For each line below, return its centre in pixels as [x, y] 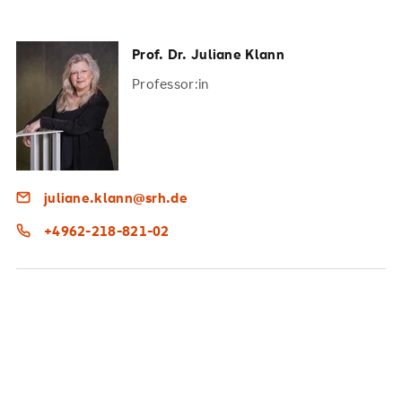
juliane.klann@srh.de [115, 197]
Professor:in [170, 83]
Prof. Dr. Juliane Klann [208, 53]
